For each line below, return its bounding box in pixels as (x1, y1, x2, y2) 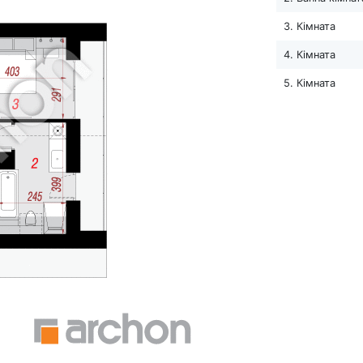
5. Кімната (283, 76, 335, 89)
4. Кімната (283, 48, 335, 61)
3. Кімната (283, 19, 335, 32)
